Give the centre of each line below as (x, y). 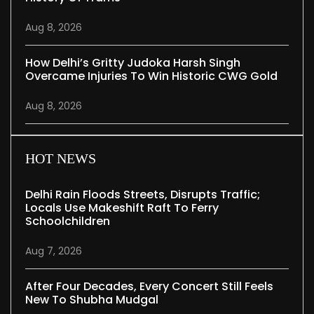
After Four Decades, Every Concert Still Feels (149, 287)
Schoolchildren (68, 221)
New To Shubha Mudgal (92, 300)
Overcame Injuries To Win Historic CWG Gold (151, 76)
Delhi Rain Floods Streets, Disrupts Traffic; (143, 195)
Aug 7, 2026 (54, 251)
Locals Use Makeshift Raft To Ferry (122, 208)
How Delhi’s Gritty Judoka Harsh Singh (133, 63)
